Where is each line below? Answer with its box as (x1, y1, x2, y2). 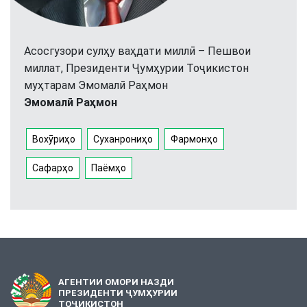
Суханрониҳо (93, 134, 153, 145)
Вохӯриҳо (32, 134, 75, 145)
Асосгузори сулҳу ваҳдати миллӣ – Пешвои (24, 45, 251, 58)
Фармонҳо (171, 134, 218, 145)
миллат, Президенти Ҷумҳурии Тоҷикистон (24, 62, 249, 75)
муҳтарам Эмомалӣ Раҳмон (24, 79, 168, 93)
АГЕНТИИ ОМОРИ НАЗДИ (58, 277, 174, 287)
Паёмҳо (91, 162, 126, 174)
